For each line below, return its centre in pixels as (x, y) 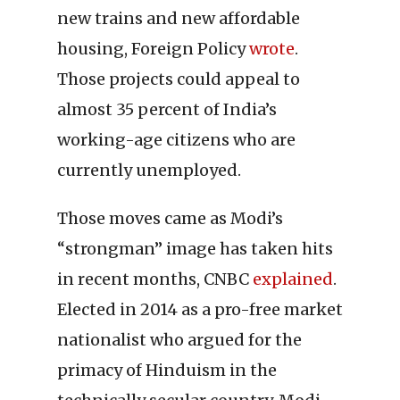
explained (293, 279)
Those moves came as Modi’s (170, 219)
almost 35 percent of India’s (167, 110)
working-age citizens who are (176, 140)
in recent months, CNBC (155, 279)
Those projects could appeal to (179, 79)
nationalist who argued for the (179, 340)
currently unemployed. (149, 171)
